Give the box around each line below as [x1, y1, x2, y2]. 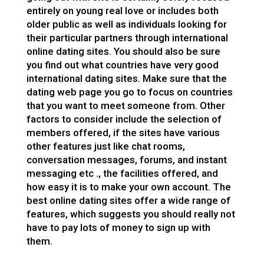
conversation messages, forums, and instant [26, 154, 227, 166]
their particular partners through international [26, 32, 228, 44]
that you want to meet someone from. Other [26, 100, 225, 111]
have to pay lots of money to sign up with [26, 222, 210, 233]
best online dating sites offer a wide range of [26, 194, 230, 206]
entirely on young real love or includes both [26, 5, 219, 16]
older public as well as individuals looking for [26, 18, 227, 30]
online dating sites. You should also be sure [26, 45, 220, 57]
